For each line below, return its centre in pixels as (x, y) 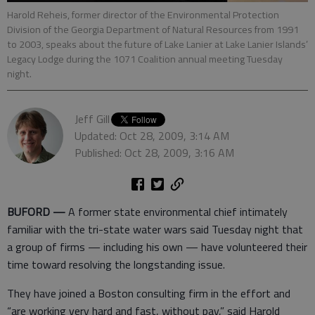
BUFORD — (38, 211)
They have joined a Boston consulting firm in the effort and (149, 293)
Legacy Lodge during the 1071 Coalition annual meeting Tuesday (145, 59)
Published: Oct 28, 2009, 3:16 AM (154, 153)
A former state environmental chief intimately (178, 211)
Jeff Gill (92, 118)
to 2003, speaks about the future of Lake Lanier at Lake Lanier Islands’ (157, 44)
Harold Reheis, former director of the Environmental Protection (143, 14)
